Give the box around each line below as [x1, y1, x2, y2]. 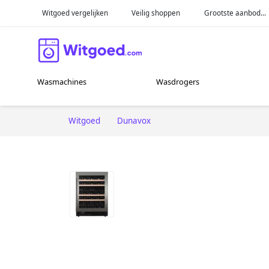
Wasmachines [37, 76, 87, 88]
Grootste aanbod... [204, 8, 267, 17]
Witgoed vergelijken [41, 8, 108, 17]
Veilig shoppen [131, 8, 181, 17]
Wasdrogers [156, 76, 200, 88]
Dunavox [117, 115, 151, 126]
